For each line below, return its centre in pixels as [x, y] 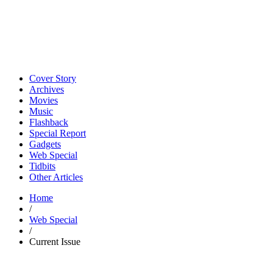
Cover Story [53, 78]
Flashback [49, 122]
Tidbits [42, 166]
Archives [47, 89]
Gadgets [45, 144]
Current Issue [55, 242]
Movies [44, 100]
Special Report [58, 133]
